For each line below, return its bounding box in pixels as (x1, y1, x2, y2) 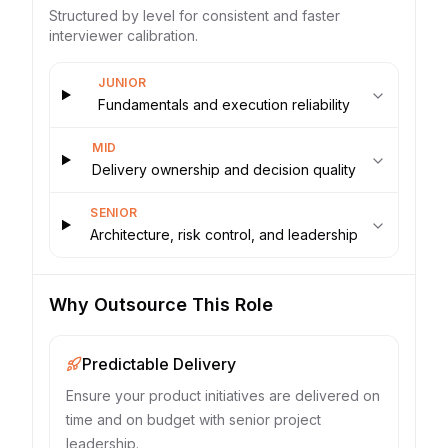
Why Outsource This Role (49, 294, 273, 315)
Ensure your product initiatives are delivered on (66, 387, 380, 404)
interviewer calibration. (49, 27, 198, 44)
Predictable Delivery (82, 354, 236, 374)
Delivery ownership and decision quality (92, 161, 357, 178)
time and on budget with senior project (66, 411, 321, 428)
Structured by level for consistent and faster (49, 7, 340, 24)
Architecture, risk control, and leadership (90, 226, 359, 243)
